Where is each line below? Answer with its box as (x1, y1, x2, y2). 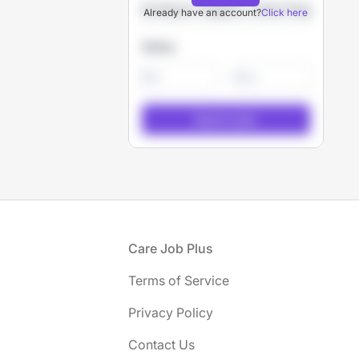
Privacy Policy (128, 305, 213, 321)
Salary (142, 39, 175, 53)
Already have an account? (143, 6, 262, 18)
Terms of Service (128, 272, 229, 288)
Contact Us (128, 337, 195, 353)
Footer (25, 240, 63, 256)
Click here (261, 6, 309, 18)
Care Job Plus (128, 240, 213, 256)
